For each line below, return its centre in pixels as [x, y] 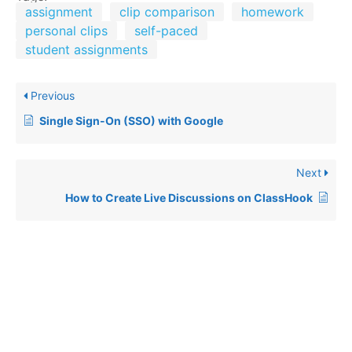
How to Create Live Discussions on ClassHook [189, 197]
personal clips [66, 30]
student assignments [86, 49]
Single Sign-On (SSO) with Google [131, 120]
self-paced [166, 30]
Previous [51, 95]
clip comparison [167, 11]
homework [273, 11]
